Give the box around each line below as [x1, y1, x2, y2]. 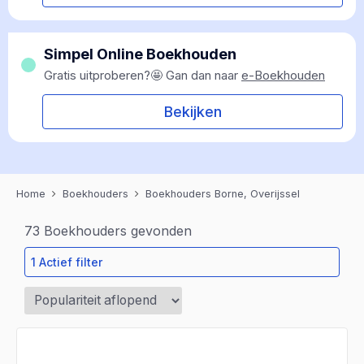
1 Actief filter [31, 255, 102, 269]
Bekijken [163, 103, 222, 120]
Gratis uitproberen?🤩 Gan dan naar [44, 67, 241, 83]
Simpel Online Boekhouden [44, 45, 236, 63]
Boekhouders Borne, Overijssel [145, 188, 300, 200]
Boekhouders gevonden [40, 223, 192, 239]
